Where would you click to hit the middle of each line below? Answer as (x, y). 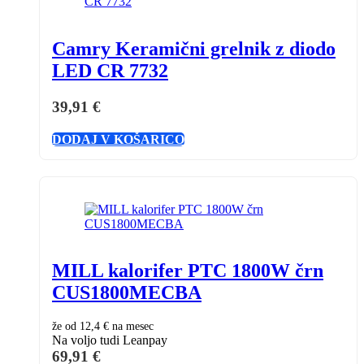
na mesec (131, 327)
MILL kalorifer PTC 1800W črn (188, 271)
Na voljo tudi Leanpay (110, 340)
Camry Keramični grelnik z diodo (194, 48)
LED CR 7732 (110, 70)
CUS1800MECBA (127, 293)
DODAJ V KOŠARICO (118, 139)
